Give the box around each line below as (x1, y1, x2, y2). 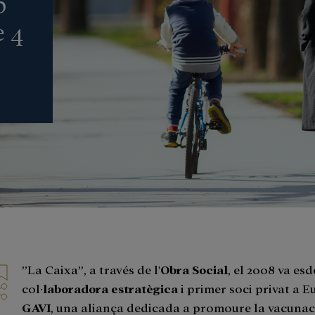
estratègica (111, 281, 179, 295)
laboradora (43, 281, 109, 295)
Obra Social (160, 262, 229, 276)
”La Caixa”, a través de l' (22, 262, 161, 276)
